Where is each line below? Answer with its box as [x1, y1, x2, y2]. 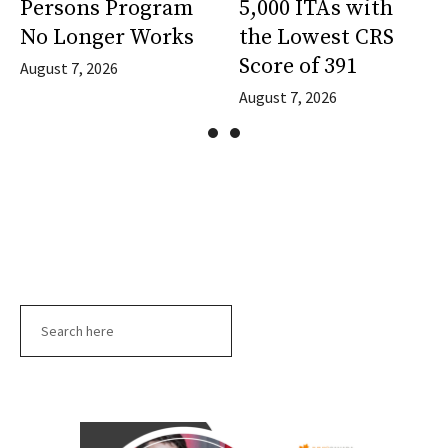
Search [19, 305, 69, 329]
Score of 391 [239, 53, 357, 81]
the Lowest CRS [239, 24, 394, 52]
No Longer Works [20, 24, 194, 52]
